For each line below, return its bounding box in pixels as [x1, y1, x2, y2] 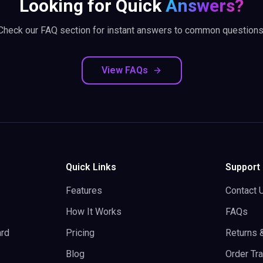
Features [66, 185, 102, 196]
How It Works [66, 206, 122, 217]
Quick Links [66, 161, 116, 173]
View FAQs [101, 65, 148, 76]
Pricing [66, 227, 95, 238]
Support [225, 161, 260, 173]
